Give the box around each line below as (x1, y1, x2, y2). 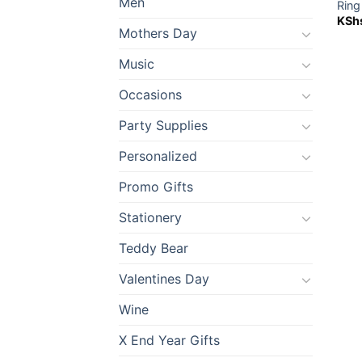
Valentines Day (119, 271, 209, 288)
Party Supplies (119, 117, 208, 134)
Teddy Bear (119, 240, 188, 257)
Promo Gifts (119, 179, 193, 196)
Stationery (119, 209, 182, 226)
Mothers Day (119, 25, 197, 42)
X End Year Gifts (119, 332, 220, 349)
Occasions (119, 86, 182, 103)
